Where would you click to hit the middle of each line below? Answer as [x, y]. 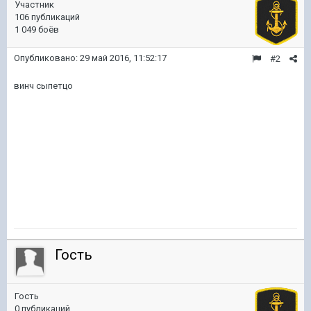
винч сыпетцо [43, 86]
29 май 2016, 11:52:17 [123, 58]
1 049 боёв [37, 30]
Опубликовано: [47, 58]
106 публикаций [47, 17]
